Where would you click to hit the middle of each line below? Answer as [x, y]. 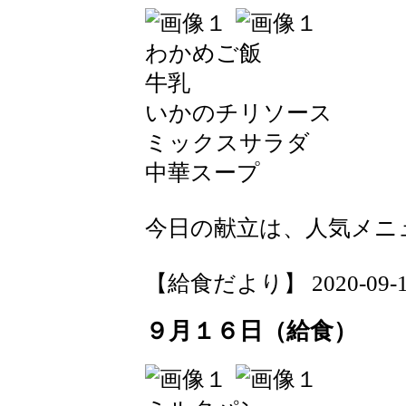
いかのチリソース [239, 113]
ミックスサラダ [227, 143]
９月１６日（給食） [251, 331]
